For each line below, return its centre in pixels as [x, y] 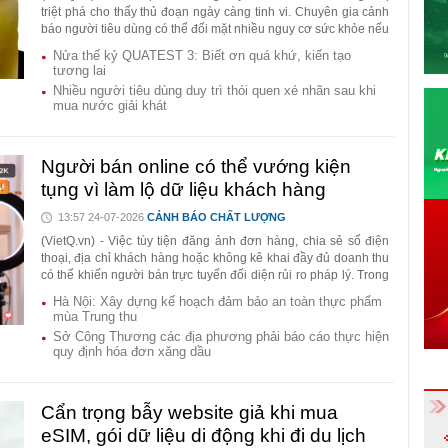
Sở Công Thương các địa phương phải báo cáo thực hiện [221, 337]
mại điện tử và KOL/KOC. [109, 309]
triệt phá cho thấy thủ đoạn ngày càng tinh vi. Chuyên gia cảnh [215, 12]
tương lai [79, 71]
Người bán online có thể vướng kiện [196, 167]
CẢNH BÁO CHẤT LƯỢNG [216, 217]
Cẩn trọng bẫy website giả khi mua [189, 413]
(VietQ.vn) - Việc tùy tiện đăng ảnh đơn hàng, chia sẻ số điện [215, 241]
